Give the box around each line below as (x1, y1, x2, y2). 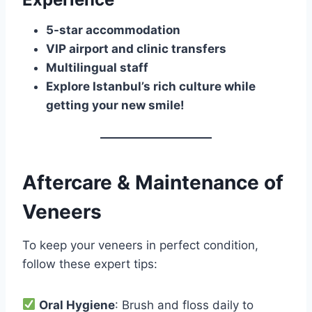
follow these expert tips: (22, 256, 157, 271)
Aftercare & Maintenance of (22, 170, 283, 194)
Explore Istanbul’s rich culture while (46, 79, 256, 93)
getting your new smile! (46, 97, 185, 112)
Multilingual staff (46, 60, 148, 75)
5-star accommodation (46, 22, 180, 37)
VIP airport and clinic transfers (46, 41, 226, 56)
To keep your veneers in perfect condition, (22, 237, 258, 252)
